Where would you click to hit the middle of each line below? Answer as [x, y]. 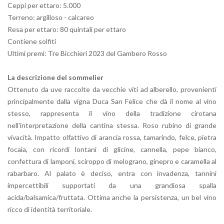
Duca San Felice [118, 101]
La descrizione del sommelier [55, 77]
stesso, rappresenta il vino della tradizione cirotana [112, 113]
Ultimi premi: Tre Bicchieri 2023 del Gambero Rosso [87, 53]
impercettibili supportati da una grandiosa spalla [112, 185]
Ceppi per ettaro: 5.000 [44, 5]
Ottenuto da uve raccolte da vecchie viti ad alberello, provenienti [112, 89]
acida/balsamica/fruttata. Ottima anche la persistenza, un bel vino [112, 197]
